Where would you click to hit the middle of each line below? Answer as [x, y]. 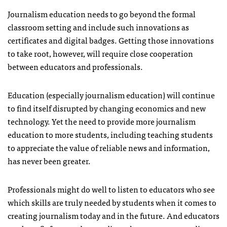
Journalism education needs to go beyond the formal [102, 13]
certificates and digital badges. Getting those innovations [111, 40]
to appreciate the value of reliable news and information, [109, 147]
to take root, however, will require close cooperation [100, 53]
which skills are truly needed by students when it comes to [112, 202]
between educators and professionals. [75, 66]
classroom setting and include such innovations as [98, 27]
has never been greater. [49, 160]
